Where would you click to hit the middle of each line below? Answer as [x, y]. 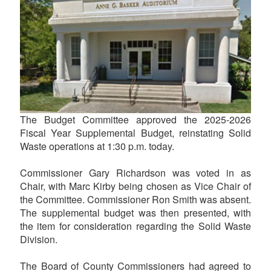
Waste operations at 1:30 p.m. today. [97, 146]
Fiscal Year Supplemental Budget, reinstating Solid [135, 132]
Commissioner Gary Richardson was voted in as [135, 172]
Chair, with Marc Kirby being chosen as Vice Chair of [135, 186]
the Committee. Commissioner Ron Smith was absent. [135, 199]
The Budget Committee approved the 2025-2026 [135, 119]
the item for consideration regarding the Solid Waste [135, 226]
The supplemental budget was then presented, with [135, 212]
